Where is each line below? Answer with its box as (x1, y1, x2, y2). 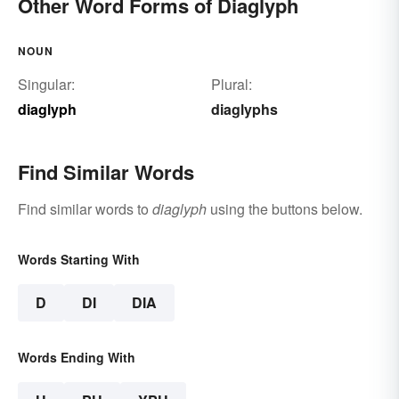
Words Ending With (18, 348, 135, 367)
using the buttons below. (207, 199, 362, 220)
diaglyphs (210, 99, 278, 120)
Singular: (18, 74, 75, 95)
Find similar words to (18, 199, 152, 220)
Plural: (210, 74, 252, 95)
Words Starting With (18, 250, 140, 269)
